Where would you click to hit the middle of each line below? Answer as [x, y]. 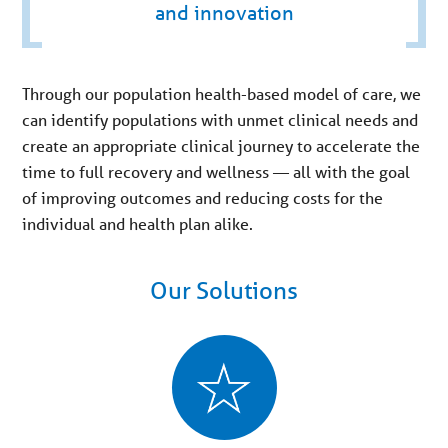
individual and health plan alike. [138, 223]
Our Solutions [224, 290]
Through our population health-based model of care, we [222, 93]
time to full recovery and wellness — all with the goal [216, 171]
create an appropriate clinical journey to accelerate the [221, 145]
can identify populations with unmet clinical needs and [220, 119]
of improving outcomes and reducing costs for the [203, 197]
